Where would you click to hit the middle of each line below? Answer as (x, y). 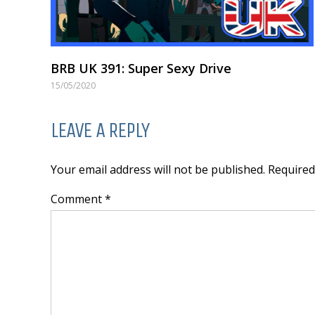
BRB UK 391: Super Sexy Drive (141, 69)
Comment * (81, 199)
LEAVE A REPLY (100, 130)
